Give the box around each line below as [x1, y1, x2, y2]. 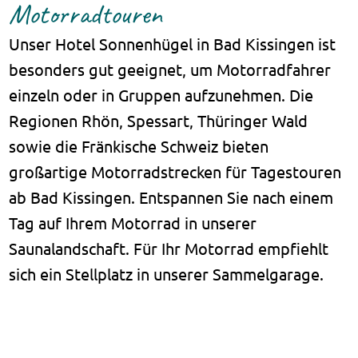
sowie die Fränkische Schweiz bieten [9, 135, 269, 156]
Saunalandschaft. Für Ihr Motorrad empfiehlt [9, 237, 329, 258]
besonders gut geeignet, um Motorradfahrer [9, 58, 332, 79]
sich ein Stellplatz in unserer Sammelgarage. [9, 263, 324, 284]
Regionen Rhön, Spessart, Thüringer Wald [9, 109, 308, 130]
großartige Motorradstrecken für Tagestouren [9, 161, 342, 181]
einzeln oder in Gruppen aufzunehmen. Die [9, 84, 314, 105]
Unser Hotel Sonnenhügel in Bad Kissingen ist [9, 33, 336, 54]
